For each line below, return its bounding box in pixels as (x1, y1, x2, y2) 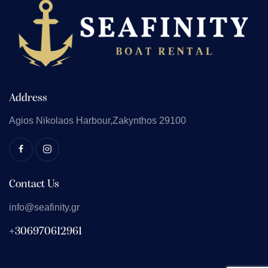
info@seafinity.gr (9, 202, 80, 212)
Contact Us (9, 179, 59, 191)
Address (9, 92, 47, 104)
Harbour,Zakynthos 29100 (76, 115, 186, 126)
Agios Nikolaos (9, 115, 76, 126)
